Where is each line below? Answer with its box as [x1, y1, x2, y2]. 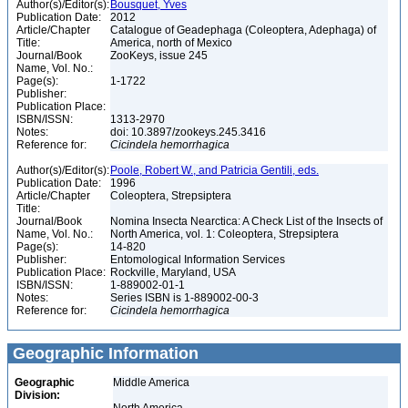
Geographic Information [8, 344, 199, 362]
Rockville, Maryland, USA [110, 266, 239, 279]
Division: [15, 389, 60, 402]
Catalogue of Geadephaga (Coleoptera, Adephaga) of [110, 24, 376, 36]
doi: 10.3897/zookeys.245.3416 [110, 126, 269, 138]
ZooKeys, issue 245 [110, 49, 210, 62]
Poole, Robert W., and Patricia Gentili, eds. [110, 164, 319, 177]
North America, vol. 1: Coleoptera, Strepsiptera [110, 228, 342, 240]
